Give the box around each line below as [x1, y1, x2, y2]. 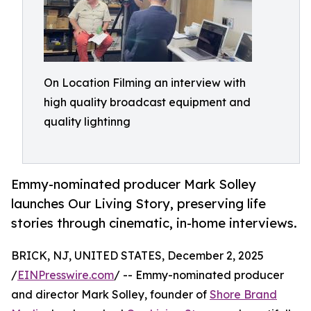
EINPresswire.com [17, 268, 114, 283]
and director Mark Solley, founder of [11, 287, 210, 302]
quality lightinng [44, 115, 131, 128]
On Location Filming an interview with [44, 76, 246, 90]
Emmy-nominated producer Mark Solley [11, 176, 256, 192]
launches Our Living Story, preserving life [11, 196, 266, 212]
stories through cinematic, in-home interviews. [11, 215, 297, 231]
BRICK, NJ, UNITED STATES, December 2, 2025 [11, 249, 264, 263]
